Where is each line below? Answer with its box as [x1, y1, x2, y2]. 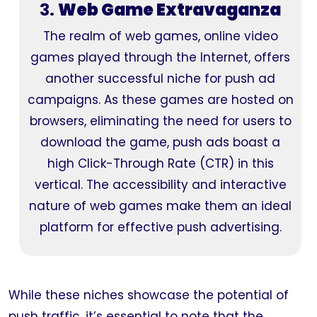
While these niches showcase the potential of [8, 287, 289, 304]
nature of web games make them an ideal [29, 197, 292, 214]
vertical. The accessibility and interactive [34, 176, 287, 193]
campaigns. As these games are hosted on [27, 91, 294, 108]
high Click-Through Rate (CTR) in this [47, 155, 274, 172]
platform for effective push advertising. [39, 219, 282, 236]
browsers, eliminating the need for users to [29, 113, 292, 129]
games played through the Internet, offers [30, 49, 290, 66]
